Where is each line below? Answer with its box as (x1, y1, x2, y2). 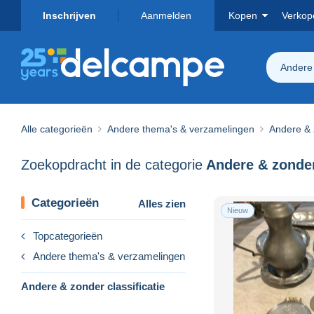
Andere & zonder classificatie (21, 280, 165, 292)
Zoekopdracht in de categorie (21, 157, 203, 173)
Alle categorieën (21, 123, 93, 135)
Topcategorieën (33, 229, 102, 242)
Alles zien (138, 197, 186, 210)
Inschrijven (43, 10, 96, 21)
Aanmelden (141, 10, 191, 21)
